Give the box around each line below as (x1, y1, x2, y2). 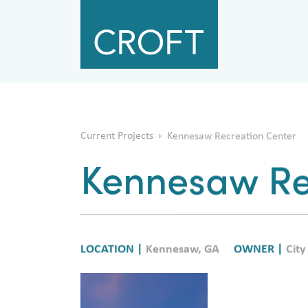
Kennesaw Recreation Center (164, 144, 296, 156)
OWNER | (234, 256, 286, 270)
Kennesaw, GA (146, 256, 219, 270)
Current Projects (80, 144, 156, 156)
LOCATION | (80, 256, 146, 270)
